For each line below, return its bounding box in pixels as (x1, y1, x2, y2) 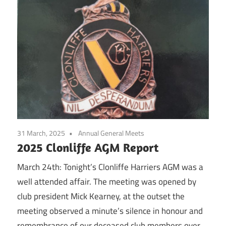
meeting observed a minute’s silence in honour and (17, 204, 203, 218)
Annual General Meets (78, 127, 144, 138)
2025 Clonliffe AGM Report (17, 139, 158, 155)
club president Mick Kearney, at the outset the (17, 190, 185, 203)
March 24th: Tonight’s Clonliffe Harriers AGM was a (17, 160, 203, 174)
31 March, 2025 (17, 127, 65, 138)
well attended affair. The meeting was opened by (17, 175, 196, 189)
